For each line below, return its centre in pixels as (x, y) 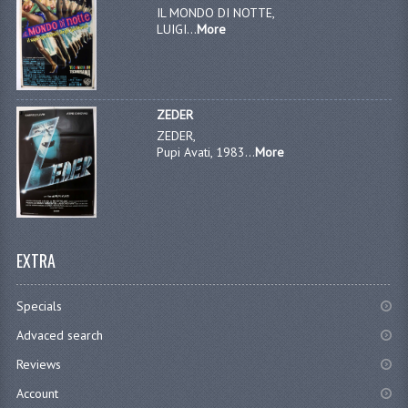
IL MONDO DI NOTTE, (216, 12)
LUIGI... (177, 29)
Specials (39, 306)
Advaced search (59, 335)
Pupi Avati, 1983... (206, 153)
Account (37, 393)
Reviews (38, 364)
